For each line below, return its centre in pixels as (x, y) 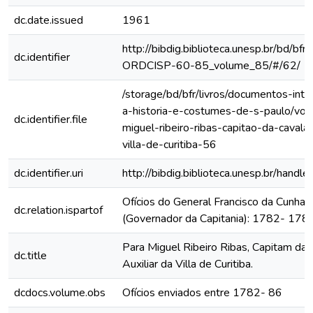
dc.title (30, 256)
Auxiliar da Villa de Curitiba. (188, 264)
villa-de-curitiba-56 (169, 145)
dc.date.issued (49, 20)
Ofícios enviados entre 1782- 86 (202, 293)
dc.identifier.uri (49, 173)
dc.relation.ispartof (58, 210)
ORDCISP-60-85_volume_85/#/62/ (211, 66)
